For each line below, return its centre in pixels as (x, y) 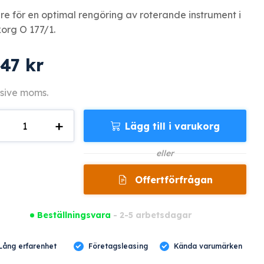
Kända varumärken (208, 246)
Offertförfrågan (174, 180)
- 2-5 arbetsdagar (151, 215)
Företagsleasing (118, 246)
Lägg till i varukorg (172, 126)
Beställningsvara (74, 215)
